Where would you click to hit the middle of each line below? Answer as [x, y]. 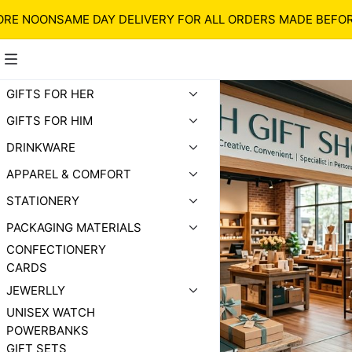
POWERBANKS [48, 330]
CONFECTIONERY [56, 249]
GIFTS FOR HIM [49, 120]
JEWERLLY [36, 290]
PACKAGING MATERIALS [74, 227]
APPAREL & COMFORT [69, 174]
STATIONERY [43, 200]
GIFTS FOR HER [50, 93]
